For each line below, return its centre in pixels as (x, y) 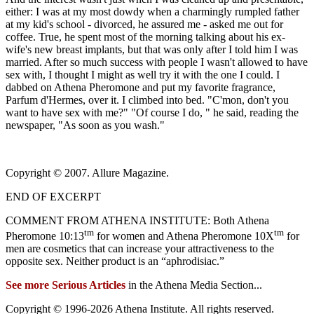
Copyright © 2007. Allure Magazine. (87, 172)
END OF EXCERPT (53, 196)
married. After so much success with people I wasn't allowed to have (157, 62)
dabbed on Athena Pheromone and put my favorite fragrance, (141, 87)
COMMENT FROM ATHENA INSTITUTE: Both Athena (137, 220)
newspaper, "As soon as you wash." (85, 125)
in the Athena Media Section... (195, 285)
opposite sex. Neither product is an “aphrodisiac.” (115, 261)
